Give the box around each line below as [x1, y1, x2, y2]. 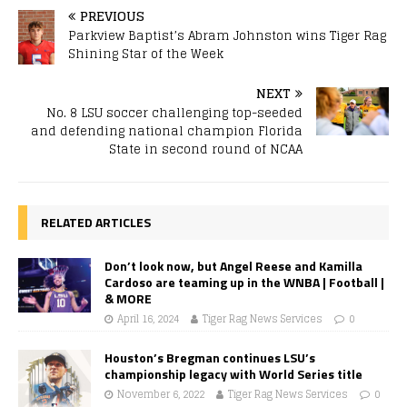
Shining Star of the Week [68, 43, 223, 65]
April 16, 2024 [117, 309, 179, 328]
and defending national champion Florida [31, 120, 303, 142]
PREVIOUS [80, 4, 144, 27]
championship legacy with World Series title [104, 363, 362, 383]
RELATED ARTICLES [41, 212, 151, 232]
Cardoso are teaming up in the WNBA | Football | [104, 272, 384, 292]
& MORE [104, 288, 152, 308]
